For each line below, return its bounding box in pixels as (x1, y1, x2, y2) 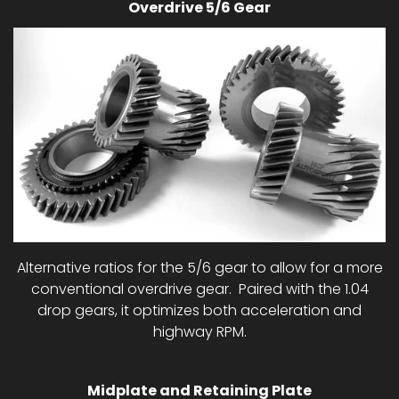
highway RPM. (152, 322, 247, 343)
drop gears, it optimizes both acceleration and (37, 300, 362, 322)
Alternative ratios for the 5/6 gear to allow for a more (16, 257, 383, 279)
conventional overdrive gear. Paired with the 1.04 (30, 279, 369, 300)
